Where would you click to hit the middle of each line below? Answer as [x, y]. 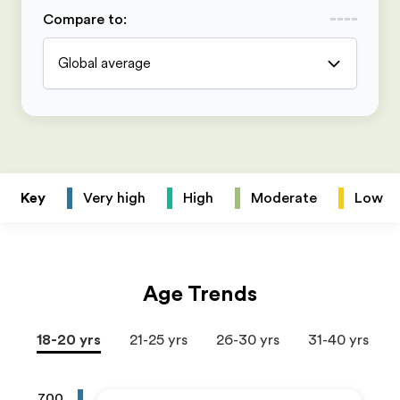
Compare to [83, 20]
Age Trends [200, 294]
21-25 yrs [158, 340]
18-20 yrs [69, 340]
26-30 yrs [248, 340]
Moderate [284, 198]
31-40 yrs [338, 340]
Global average [104, 63]
